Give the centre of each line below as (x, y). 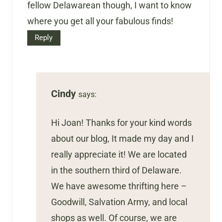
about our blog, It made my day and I (122, 139)
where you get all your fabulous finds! (100, 21)
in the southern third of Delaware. (116, 170)
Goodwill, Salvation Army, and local (119, 202)
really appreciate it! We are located (119, 155)
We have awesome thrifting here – (119, 186)
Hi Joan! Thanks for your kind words (121, 123)
